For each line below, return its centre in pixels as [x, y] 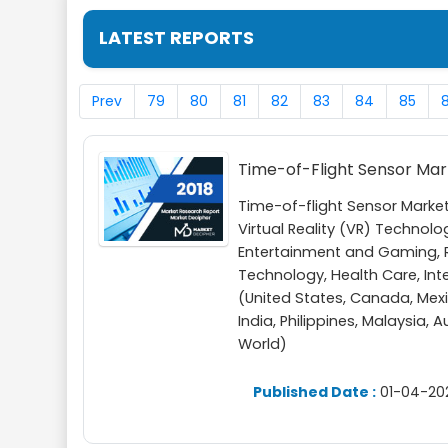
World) [263, 344]
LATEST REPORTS [176, 37]
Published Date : [315, 391]
